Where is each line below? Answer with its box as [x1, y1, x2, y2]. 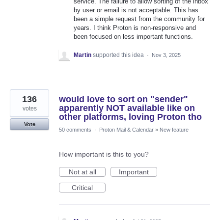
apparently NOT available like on [59, 103, 195, 113]
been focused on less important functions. [74, 33, 193, 41]
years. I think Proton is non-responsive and [74, 24, 196, 32]
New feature [160, 127, 189, 133]
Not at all [68, 168, 96, 176]
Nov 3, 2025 [152, 52, 181, 58]
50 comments [59, 127, 91, 133]
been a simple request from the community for [74, 15, 205, 23]
